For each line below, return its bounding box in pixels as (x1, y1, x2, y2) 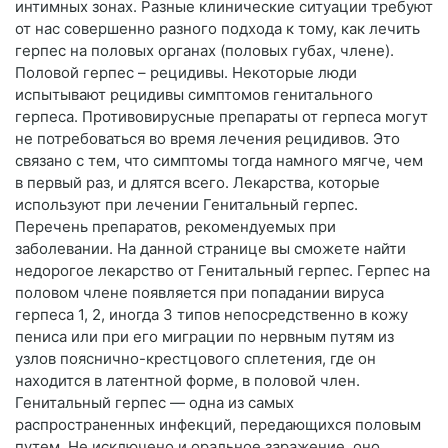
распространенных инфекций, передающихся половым (15, 415, 421, 435)
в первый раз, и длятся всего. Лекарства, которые (15, 173, 380, 193)
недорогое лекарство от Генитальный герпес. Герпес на (15, 261, 430, 281)
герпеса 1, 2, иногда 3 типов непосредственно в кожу (15, 305, 408, 325)
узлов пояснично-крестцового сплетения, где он (15, 349, 376, 369)
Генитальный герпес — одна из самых (15, 393, 294, 413)
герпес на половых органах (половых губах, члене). (15, 41, 394, 61)
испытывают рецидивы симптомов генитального (15, 85, 373, 105)
